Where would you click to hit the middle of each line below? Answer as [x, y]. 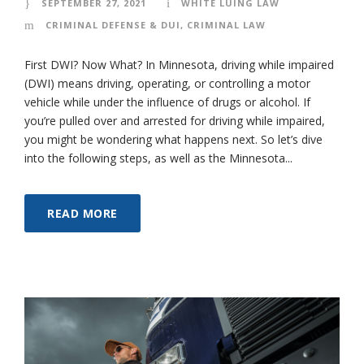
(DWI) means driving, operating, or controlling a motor [167, 83]
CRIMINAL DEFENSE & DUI [113, 24]
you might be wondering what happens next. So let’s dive [173, 139]
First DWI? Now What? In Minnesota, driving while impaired [179, 64]
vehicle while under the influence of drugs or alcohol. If [167, 102]
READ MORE [82, 213]
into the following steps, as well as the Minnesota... [158, 158]
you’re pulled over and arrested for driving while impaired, [175, 120]
